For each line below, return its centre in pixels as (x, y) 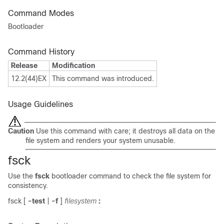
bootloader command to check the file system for (130, 176)
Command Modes (41, 13)
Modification (73, 65)
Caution (21, 131)
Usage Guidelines (40, 104)
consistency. (28, 185)
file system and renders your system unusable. (100, 140)
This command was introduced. (103, 78)
